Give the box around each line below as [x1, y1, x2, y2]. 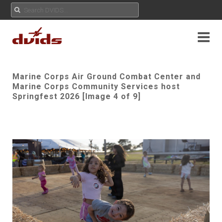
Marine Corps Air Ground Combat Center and [12, 72, 201, 81]
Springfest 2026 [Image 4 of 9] [12, 92, 141, 101]
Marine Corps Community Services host [12, 82, 180, 91]
